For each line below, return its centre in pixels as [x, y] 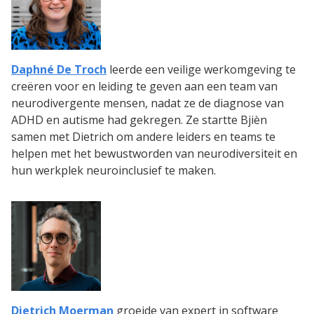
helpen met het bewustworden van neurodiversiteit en [154, 154]
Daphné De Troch [59, 70]
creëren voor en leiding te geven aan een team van [144, 87]
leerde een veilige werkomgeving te [201, 70]
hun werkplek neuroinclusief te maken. [114, 171]
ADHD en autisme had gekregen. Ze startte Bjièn [139, 120]
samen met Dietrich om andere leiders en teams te [143, 137]
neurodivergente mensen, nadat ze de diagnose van [148, 103]
